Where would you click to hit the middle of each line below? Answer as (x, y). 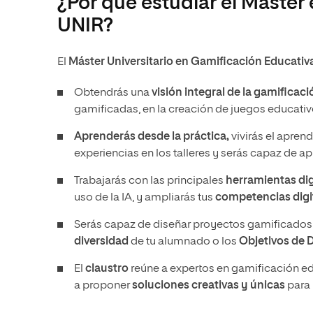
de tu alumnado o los (184, 242)
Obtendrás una (113, 93)
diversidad (101, 242)
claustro (107, 269)
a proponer (103, 286)
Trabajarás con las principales (149, 181)
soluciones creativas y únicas (209, 286)
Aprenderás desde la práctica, (152, 137)
